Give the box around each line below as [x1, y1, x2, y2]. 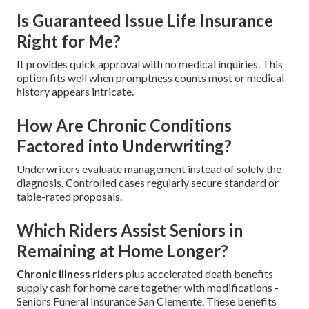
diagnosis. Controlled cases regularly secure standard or [17, 175, 279, 189]
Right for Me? [17, 30, 121, 51]
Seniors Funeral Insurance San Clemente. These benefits [17, 294, 277, 308]
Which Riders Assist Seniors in [17, 219, 243, 240]
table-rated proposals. [17, 189, 122, 203]
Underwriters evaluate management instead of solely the [17, 161, 281, 175]
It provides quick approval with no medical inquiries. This [17, 57, 283, 70]
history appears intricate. [17, 84, 134, 98]
